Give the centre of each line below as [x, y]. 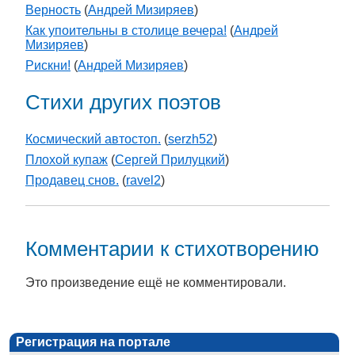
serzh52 [191, 139]
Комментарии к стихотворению [172, 248]
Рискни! [48, 66]
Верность [53, 10]
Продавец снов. [72, 181]
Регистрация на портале [93, 342]
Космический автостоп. [93, 139]
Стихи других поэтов [123, 103]
